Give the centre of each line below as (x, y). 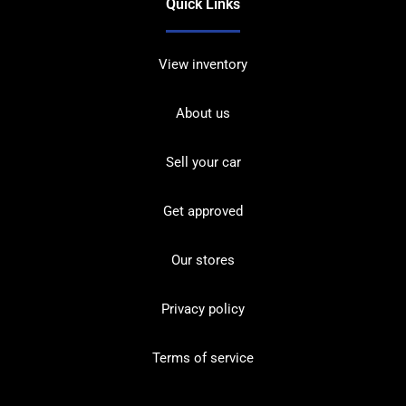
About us (203, 113)
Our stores (203, 260)
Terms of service (203, 358)
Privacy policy (203, 309)
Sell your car (203, 162)
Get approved (203, 211)
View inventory (203, 64)
